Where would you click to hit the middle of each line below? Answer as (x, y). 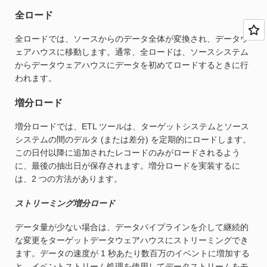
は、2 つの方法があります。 (69, 179)
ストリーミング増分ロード (65, 203)
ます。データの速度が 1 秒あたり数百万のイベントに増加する (132, 254)
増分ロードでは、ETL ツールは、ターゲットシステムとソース (132, 127)
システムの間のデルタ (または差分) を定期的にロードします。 (133, 140)
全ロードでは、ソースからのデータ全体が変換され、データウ (132, 39)
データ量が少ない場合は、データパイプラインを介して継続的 (132, 227)
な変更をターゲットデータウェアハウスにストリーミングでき (132, 240)
